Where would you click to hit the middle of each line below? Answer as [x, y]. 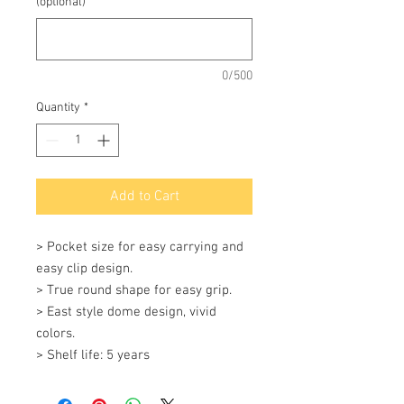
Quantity [58, 108]
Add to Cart [144, 197]
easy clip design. [86, 269]
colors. [57, 334]
